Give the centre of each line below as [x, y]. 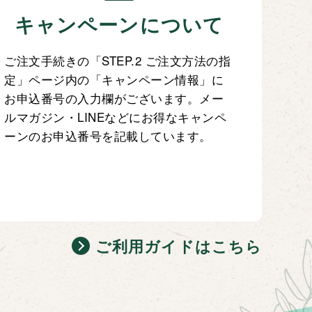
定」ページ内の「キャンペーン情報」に [114, 79]
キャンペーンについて [119, 25]
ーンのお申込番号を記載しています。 [108, 136]
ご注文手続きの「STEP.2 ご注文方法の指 [118, 61]
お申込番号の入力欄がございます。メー [114, 98]
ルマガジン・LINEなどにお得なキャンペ [116, 117]
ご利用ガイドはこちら [179, 246]
